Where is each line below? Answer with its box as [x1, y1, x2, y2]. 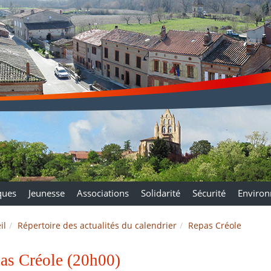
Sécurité [192, 187, 226, 200]
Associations [77, 187, 129, 200]
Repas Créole [188, 220, 241, 231]
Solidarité [141, 187, 180, 200]
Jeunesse [28, 187, 65, 200]
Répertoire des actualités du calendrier [17, 220, 177, 231]
